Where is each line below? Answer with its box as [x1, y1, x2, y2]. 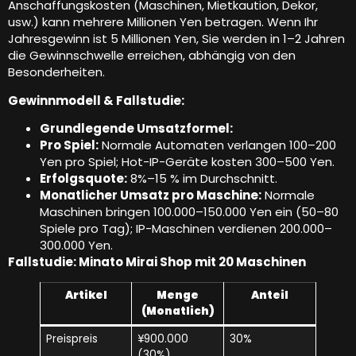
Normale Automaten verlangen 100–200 [99, 137, 336, 154]
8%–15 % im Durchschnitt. [127, 170, 277, 188]
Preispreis [45, 331, 98, 347]
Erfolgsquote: [40, 170, 127, 188]
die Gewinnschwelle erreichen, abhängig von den [8, 47, 296, 64]
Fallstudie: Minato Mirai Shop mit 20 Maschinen [8, 253, 306, 271]
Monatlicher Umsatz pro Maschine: [40, 187, 261, 204]
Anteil [251, 288, 288, 304]
